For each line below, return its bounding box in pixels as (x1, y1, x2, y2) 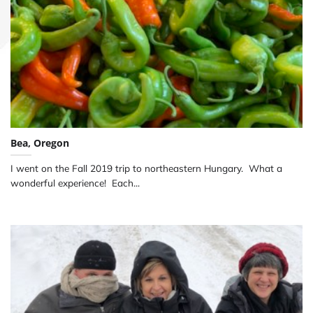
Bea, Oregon (10, 136, 69, 150)
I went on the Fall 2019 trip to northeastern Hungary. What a (10, 161, 282, 174)
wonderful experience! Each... (10, 176, 140, 189)
